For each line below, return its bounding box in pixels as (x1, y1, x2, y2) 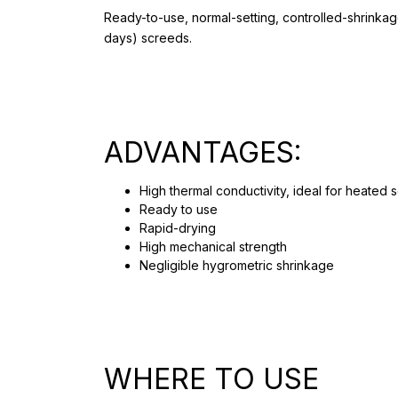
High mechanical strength (139, 238, 287, 254)
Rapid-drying (139, 219, 216, 235)
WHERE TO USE (104, 361, 319, 396)
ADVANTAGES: (104, 134, 302, 170)
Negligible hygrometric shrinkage (139, 257, 334, 273)
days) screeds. (104, 29, 192, 45)
